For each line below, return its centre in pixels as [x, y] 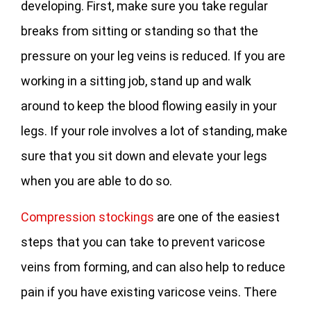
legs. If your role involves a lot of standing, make [154, 131]
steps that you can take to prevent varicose [143, 242]
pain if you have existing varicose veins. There [149, 292]
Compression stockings [87, 217]
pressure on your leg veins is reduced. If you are [153, 56]
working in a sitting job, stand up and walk [136, 81]
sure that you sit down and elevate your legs [144, 156]
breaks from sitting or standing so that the [140, 31]
